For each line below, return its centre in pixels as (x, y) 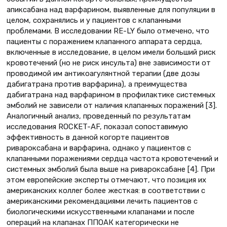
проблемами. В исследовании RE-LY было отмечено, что (108, 31)
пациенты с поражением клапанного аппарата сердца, (104, 41)
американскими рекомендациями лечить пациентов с (102, 201)
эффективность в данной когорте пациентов (88, 137)
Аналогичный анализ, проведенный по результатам (99, 116)
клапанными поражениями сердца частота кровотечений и (112, 158)
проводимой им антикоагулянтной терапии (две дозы (103, 73)
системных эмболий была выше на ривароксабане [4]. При (111, 169)
